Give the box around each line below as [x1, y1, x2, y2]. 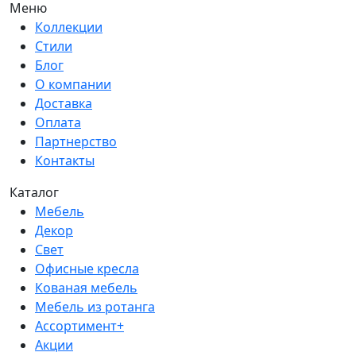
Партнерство [35, 132, 117, 150]
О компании [35, 75, 111, 93]
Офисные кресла [35, 259, 139, 277]
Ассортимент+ [35, 316, 124, 335]
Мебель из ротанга [35, 297, 155, 315]
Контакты [35, 151, 95, 169]
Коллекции [35, 17, 103, 36]
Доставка [35, 94, 92, 112]
